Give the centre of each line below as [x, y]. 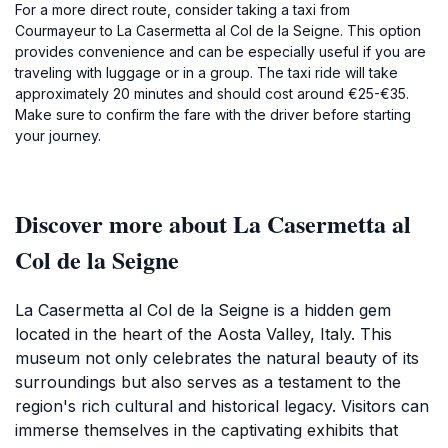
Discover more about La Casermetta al [213, 223]
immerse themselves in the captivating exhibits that [206, 430]
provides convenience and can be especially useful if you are [220, 51]
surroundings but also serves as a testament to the [208, 382]
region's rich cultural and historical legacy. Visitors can [222, 406]
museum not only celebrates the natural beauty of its [217, 358]
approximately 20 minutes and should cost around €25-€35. [212, 93]
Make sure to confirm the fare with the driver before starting [213, 114]
